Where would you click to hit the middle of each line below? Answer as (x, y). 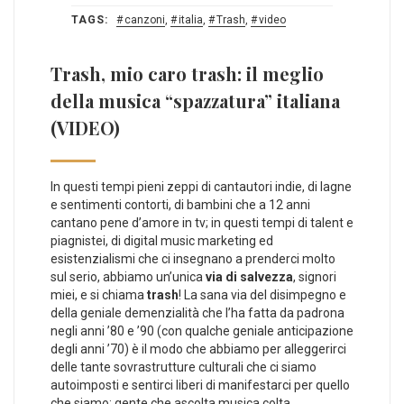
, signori (315, 276)
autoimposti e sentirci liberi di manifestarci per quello (200, 385)
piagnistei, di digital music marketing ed (162, 240)
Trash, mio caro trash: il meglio (187, 73)
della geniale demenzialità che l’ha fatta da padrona (197, 312)
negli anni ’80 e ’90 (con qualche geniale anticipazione (202, 331)
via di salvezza (249, 276)
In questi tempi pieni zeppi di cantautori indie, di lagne (201, 186)
